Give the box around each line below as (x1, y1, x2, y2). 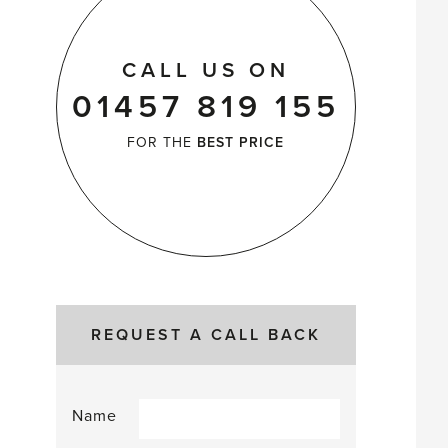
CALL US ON (121, 58, 290, 83)
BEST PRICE (197, 134, 285, 151)
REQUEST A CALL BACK (90, 325, 321, 345)
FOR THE (127, 134, 198, 151)
